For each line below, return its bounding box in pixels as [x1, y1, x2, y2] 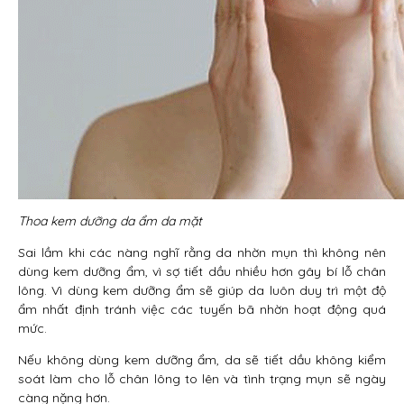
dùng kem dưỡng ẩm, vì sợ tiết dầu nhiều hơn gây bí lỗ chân [18, 263, 386, 280]
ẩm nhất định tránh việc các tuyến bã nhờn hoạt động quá [18, 301, 386, 317]
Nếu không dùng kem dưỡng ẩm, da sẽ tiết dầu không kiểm [18, 352, 386, 368]
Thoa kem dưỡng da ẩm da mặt [18, 213, 202, 229]
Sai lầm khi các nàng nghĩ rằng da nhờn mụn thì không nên [18, 244, 386, 261]
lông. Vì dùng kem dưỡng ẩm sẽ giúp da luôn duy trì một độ [18, 282, 386, 298]
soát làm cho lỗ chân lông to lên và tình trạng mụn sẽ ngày [18, 371, 386, 387]
